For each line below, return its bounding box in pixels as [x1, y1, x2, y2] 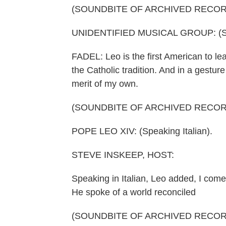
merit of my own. [72, 79, 138, 89]
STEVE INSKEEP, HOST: [72, 150, 174, 160]
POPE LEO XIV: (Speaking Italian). [72, 126, 212, 136]
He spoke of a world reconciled [72, 187, 196, 197]
